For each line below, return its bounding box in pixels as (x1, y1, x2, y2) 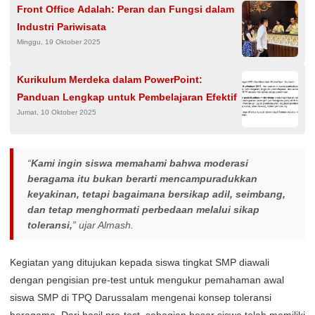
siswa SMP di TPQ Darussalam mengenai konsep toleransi (10, 291, 271, 303)
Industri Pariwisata (17, 20, 106, 32)
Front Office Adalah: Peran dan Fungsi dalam (17, 3, 234, 15)
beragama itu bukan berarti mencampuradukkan (27, 172, 257, 184)
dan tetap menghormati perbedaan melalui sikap (27, 203, 259, 215)
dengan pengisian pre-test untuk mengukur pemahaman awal (10, 274, 284, 285)
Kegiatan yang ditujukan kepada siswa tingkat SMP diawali (10, 256, 269, 268)
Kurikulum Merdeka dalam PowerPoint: (17, 73, 202, 85)
